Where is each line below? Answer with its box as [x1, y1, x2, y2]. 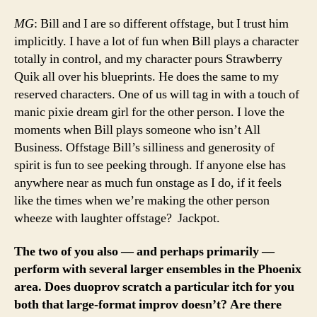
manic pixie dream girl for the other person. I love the [14, 103, 284, 120]
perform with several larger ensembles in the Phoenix [14, 261, 301, 278]
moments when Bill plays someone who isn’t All [14, 121, 260, 138]
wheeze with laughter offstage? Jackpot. [14, 209, 231, 226]
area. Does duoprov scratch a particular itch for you [14, 279, 294, 296]
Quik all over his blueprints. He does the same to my [14, 68, 279, 85]
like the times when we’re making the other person [14, 192, 270, 209]
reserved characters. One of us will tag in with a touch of [14, 86, 299, 103]
